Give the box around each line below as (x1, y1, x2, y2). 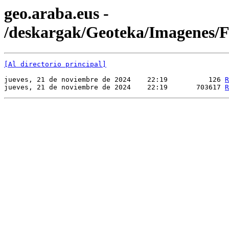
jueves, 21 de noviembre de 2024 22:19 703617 (4, 83, 225, 91)
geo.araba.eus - (4, 4, 109, 22)
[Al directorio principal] (4, 60, 106, 68)
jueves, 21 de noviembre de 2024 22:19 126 (4, 76, 225, 84)
